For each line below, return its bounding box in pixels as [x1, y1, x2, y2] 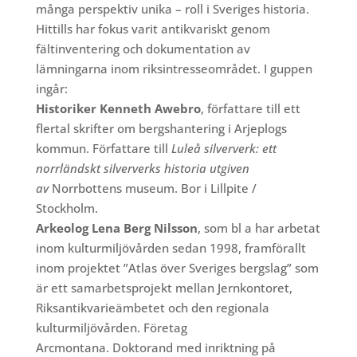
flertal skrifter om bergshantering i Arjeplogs [35, 120, 287, 137]
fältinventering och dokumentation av [35, 41, 250, 57]
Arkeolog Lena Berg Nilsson [35, 220, 198, 237]
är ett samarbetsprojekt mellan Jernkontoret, [35, 280, 292, 296]
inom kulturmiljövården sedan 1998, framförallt [35, 240, 306, 257]
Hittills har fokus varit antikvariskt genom [35, 21, 270, 37]
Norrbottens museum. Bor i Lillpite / [51, 180, 257, 197]
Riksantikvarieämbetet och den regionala [35, 300, 269, 316]
